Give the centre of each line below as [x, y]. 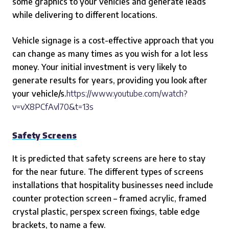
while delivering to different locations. [85, 15]
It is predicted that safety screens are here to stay [109, 158]
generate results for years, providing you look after [110, 80]
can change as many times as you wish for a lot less [110, 54]
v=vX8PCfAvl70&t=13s [53, 107]
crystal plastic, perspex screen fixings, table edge [106, 212]
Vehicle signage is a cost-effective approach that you [113, 40]
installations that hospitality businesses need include [113, 185]
